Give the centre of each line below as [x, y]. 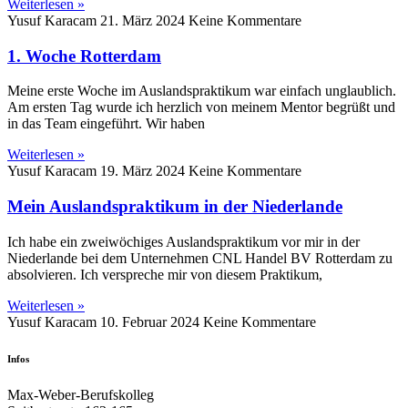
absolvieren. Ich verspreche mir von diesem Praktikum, [165, 274]
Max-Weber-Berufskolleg [81, 394]
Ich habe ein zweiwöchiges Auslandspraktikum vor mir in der [184, 241]
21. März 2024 [144, 20]
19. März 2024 [144, 171]
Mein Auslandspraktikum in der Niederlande [175, 207]
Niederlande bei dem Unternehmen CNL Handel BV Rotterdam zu [200, 258]
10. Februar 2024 [152, 321]
